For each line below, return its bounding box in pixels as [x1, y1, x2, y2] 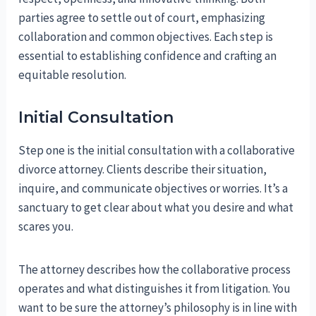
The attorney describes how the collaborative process [18, 262, 291, 278]
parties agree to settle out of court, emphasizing [18, 10, 266, 26]
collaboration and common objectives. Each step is [18, 29, 274, 45]
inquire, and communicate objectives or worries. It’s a [18, 181, 288, 197]
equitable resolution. [18, 67, 127, 83]
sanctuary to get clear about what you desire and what [18, 200, 294, 216]
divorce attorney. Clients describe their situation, [18, 162, 267, 178]
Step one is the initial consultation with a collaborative [18, 142, 296, 159]
